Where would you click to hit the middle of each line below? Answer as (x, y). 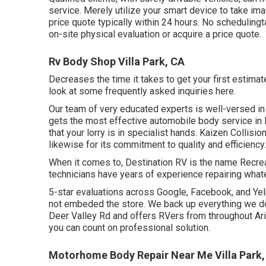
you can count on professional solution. (129, 227)
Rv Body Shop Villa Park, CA (117, 61)
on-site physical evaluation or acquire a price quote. (155, 34)
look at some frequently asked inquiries (132, 91)
